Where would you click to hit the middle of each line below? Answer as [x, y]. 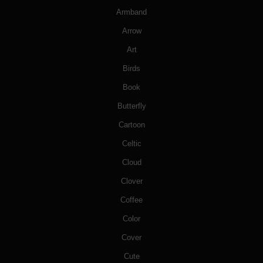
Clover [131, 181]
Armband [131, 12]
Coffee [131, 200]
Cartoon [131, 125]
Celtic [131, 144]
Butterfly [131, 106]
